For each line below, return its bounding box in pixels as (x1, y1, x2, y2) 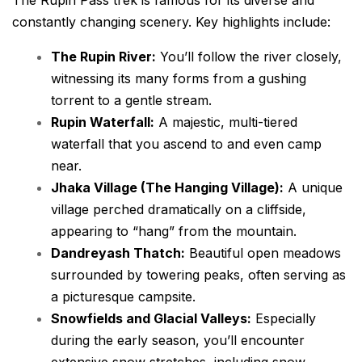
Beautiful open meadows (185, 244, 341, 261)
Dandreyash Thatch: (51, 244, 185, 261)
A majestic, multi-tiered (154, 113, 297, 130)
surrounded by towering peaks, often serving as (51, 266, 346, 283)
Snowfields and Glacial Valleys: (51, 309, 251, 326)
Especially (251, 309, 316, 326)
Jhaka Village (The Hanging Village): (51, 179, 284, 196)
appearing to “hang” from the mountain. (51, 222, 297, 239)
